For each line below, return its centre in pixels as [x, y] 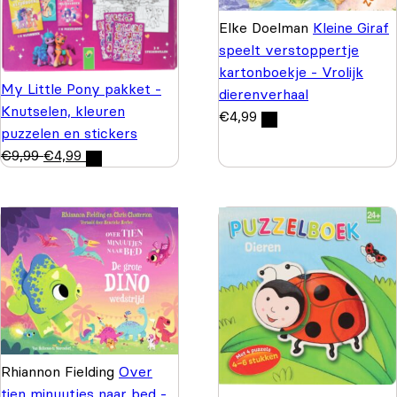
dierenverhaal [264, 93]
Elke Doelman [266, 27]
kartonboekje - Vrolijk [291, 71]
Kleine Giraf [351, 27]
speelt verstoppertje [289, 49]
